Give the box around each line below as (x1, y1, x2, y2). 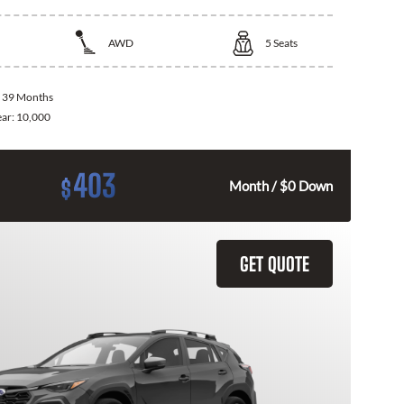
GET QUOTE (240, 252, 309, 276)
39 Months (2, 90, 53, 105)
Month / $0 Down (229, 178, 333, 195)
